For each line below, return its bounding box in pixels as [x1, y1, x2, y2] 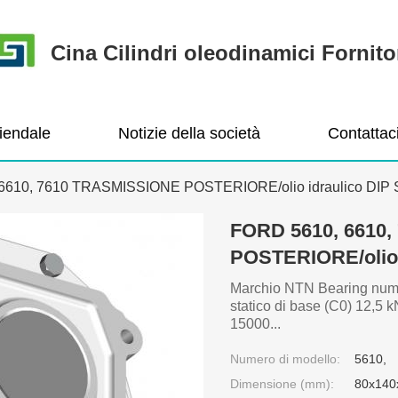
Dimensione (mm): [230, 377, 334, 391]
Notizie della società [118, 124, 260, 142]
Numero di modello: [230, 352, 340, 366]
